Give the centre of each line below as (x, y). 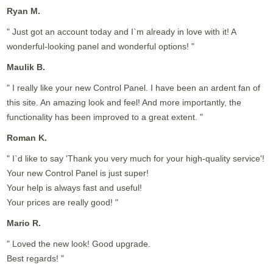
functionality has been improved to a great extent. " (105, 117)
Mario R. (24, 223)
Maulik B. (26, 67)
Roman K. (27, 137)
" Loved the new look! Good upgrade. (79, 243)
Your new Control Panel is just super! (78, 173)
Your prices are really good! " (63, 202)
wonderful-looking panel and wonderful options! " (101, 46)
